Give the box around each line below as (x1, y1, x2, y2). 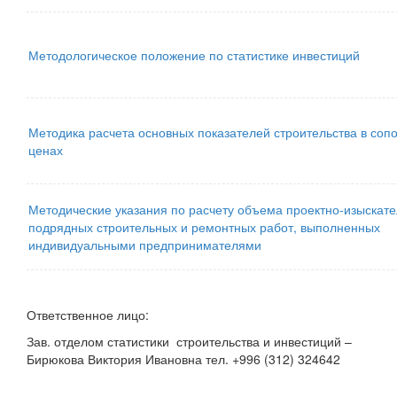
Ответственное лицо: (27, 306, 152, 323)
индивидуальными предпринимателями (28, 236, 261, 253)
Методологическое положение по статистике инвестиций (28, 46, 360, 64)
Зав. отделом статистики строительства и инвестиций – (27, 332, 355, 350)
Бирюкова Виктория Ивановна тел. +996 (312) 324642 (27, 350, 340, 368)
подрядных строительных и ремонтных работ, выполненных (28, 218, 380, 236)
